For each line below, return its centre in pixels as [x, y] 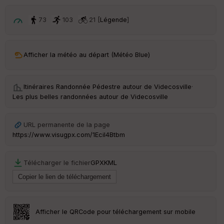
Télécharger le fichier [57, 162]
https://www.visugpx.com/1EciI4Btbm [69, 134]
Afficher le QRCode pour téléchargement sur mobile [116, 211]
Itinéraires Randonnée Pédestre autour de [89, 86]
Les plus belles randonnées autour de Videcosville [90, 96]
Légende [113, 19]
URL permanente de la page [67, 124]
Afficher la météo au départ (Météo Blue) [87, 54]
